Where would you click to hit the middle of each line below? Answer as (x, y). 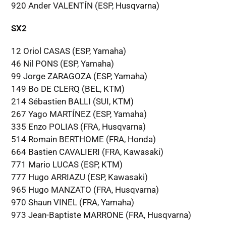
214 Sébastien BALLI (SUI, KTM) (72, 101)
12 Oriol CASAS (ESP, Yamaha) (68, 51)
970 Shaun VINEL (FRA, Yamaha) (72, 202)
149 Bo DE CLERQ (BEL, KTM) (68, 89)
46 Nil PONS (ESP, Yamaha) (62, 63)
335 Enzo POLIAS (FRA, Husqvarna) (78, 126)
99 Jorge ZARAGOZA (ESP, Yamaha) (79, 76)
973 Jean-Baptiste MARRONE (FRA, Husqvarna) (101, 215)
